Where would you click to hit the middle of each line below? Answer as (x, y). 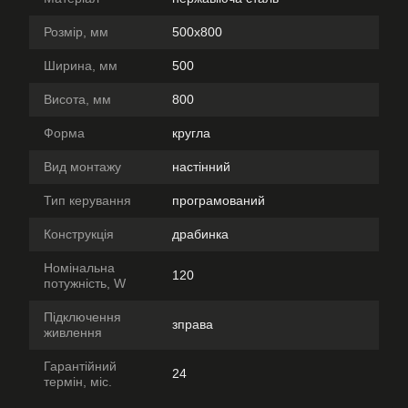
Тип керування (87, 200)
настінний (201, 167)
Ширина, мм (81, 66)
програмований (219, 200)
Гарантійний (80, 366)
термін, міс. (78, 382)
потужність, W (85, 283)
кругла (191, 133)
